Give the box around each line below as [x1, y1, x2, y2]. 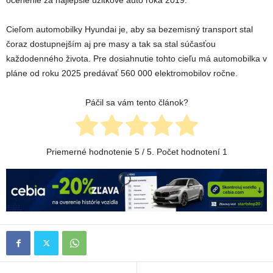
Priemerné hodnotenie [46, 147, 135, 157]
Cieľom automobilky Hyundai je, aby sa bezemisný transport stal [6, 24, 253, 35]
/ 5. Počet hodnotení [139, 147, 222, 157]
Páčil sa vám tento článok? [85, 97, 188, 108]
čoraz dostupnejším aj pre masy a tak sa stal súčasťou [6, 39, 216, 49]
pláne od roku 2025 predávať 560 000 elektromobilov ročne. [6, 68, 238, 79]
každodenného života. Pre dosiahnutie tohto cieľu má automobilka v [6, 54, 267, 64]
